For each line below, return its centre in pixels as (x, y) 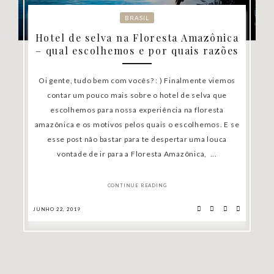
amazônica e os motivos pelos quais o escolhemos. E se (137, 124)
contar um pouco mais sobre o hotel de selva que (137, 95)
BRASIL (137, 17)
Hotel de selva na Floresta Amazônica (137, 37)
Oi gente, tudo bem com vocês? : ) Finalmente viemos (137, 80)
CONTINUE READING (137, 185)
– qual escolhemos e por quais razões (137, 50)
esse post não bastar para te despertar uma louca (137, 139)
